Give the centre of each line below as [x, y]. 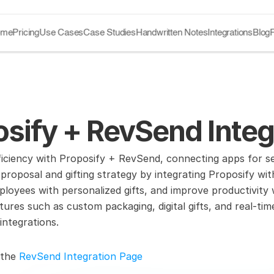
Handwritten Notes [172, 33]
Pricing [26, 33]
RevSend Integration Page [81, 256]
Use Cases [61, 33]
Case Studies [109, 33]
